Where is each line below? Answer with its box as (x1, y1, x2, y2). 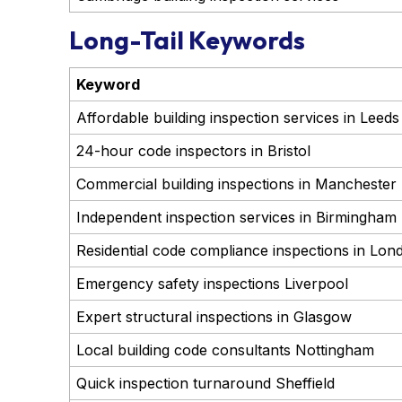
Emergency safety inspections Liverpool (75, 275, 348, 293)
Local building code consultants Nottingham (75, 341, 374, 360)
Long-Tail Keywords (69, 23, 305, 56)
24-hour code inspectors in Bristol (75, 142, 310, 161)
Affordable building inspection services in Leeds (75, 109, 399, 127)
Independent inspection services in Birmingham (75, 208, 397, 227)
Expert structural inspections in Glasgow (75, 308, 352, 327)
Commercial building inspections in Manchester (75, 175, 397, 194)
